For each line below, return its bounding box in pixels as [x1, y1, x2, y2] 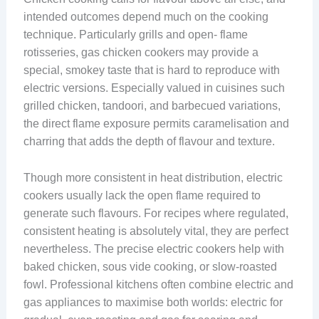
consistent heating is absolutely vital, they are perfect [23, 224, 288, 237]
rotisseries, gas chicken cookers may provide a [23, 46, 258, 59]
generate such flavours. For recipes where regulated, [23, 206, 288, 219]
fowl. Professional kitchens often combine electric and [23, 278, 293, 291]
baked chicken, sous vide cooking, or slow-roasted [23, 260, 277, 273]
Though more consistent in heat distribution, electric [23, 171, 283, 184]
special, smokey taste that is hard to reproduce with [23, 64, 280, 77]
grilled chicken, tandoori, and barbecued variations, [23, 100, 281, 113]
